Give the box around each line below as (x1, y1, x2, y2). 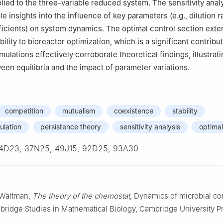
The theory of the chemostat (32, 191, 130, 201)
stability (172, 107, 198, 115)
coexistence (114, 107, 153, 115)
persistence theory (40, 122, 101, 131)
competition (5, 107, 43, 115)
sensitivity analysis (120, 122, 180, 131)
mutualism (62, 107, 95, 115)
